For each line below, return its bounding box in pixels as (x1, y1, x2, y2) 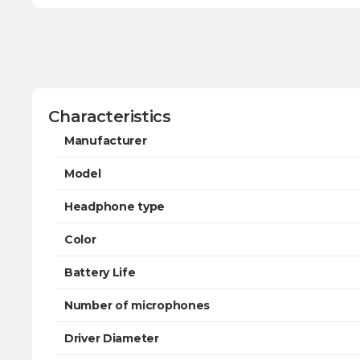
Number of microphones (64, 298, 211, 313)
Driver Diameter (64, 331, 159, 346)
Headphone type (64, 199, 166, 214)
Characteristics (48, 107, 170, 126)
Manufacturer (64, 133, 147, 148)
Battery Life (64, 265, 136, 280)
